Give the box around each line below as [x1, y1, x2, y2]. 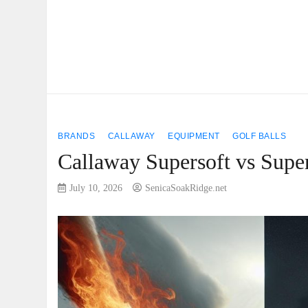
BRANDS [58, 131, 96, 141]
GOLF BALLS [232, 131, 287, 141]
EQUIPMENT [168, 131, 220, 141]
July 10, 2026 [69, 183, 123, 193]
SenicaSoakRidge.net [145, 183, 228, 193]
